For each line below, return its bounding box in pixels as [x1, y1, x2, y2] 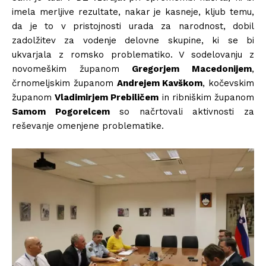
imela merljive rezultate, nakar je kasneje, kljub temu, [12, 6, 254, 17]
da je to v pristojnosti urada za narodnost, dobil [12, 20, 254, 31]
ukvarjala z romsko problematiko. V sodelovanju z [12, 49, 254, 60]
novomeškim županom [12, 63, 132, 74]
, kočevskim [202, 77, 254, 88]
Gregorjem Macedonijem [132, 63, 252, 74]
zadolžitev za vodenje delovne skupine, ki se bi [12, 34, 254, 46]
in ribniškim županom [159, 91, 255, 103]
